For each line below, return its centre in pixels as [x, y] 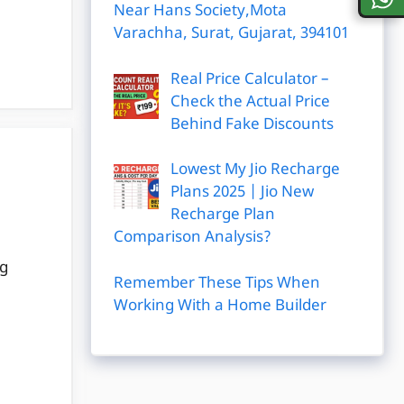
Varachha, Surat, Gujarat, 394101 [231, 34]
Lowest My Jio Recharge [255, 170]
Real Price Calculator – [249, 80]
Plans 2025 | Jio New [242, 193]
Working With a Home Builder [220, 306]
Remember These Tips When [217, 284]
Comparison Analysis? [193, 238]
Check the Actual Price [250, 102]
